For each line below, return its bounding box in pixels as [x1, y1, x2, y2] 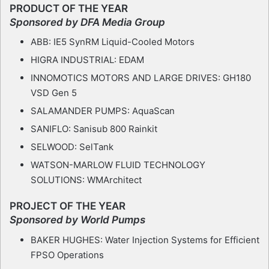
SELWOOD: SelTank [31, 141, 113, 153]
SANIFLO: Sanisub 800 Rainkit [31, 123, 157, 135]
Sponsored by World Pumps [10, 214, 145, 226]
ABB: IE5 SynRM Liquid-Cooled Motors [31, 36, 195, 48]
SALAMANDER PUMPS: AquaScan [31, 105, 175, 117]
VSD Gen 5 [31, 87, 77, 99]
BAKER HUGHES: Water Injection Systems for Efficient [31, 234, 259, 246]
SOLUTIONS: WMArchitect [31, 174, 142, 186]
